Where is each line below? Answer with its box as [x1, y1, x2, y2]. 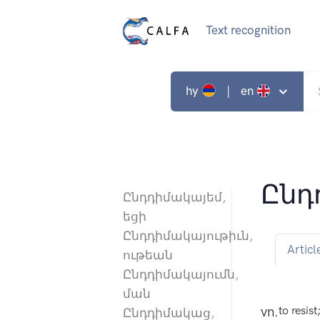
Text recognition [205, 23, 291, 38]
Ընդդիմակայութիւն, [123, 229, 253, 244]
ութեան [123, 248, 173, 263]
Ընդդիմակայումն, [123, 267, 239, 282]
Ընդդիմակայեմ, [123, 190, 226, 205]
